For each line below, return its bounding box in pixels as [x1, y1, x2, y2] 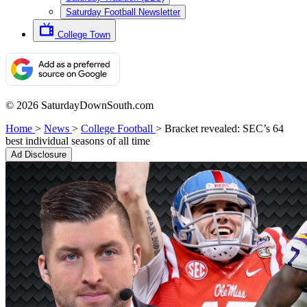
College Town [58, 29, 110, 40]
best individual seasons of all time [5, 135, 150, 147]
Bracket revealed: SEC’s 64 [164, 123, 284, 134]
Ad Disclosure [11, 149, 66, 160]
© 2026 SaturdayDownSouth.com [5, 99, 153, 111]
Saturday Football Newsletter [66, 7, 180, 17]
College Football [81, 123, 153, 134]
